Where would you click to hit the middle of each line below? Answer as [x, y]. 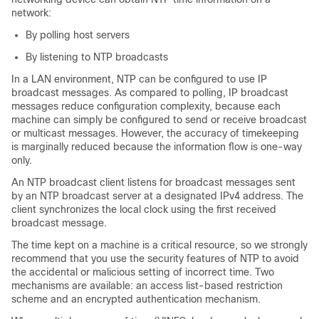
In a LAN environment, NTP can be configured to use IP [139, 79]
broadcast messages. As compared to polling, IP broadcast [150, 93]
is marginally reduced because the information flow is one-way [157, 147]
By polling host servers [78, 35]
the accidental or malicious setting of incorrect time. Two [143, 272]
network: [31, 13]
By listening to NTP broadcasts [97, 57]
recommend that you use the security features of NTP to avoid [155, 258]
